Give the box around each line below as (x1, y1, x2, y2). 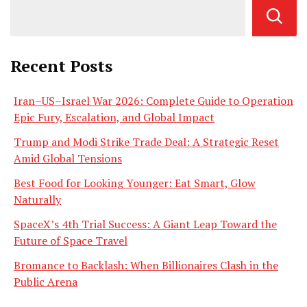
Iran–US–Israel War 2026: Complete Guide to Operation (14, 93, 293, 109)
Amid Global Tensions (14, 151, 122, 167)
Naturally (14, 192, 61, 208)
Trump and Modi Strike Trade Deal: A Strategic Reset (14, 134, 279, 150)
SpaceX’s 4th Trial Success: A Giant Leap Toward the (14, 217, 277, 232)
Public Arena (14, 274, 77, 290)
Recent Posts (10, 55, 112, 77)
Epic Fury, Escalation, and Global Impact (14, 110, 214, 125)
